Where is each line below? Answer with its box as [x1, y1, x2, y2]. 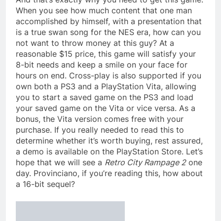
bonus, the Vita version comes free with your [16, 113, 184, 124]
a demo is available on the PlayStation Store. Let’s [16, 146, 203, 156]
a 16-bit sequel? [16, 179, 75, 189]
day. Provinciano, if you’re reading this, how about [16, 168, 203, 178]
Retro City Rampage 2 [105, 157, 186, 167]
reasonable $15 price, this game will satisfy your [16, 48, 196, 59]
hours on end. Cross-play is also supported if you [16, 70, 201, 80]
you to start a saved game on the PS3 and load [16, 92, 193, 102]
